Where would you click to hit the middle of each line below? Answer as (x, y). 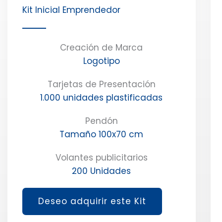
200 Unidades (102, 171)
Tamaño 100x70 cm (102, 134)
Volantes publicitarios (101, 157)
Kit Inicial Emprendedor (71, 10)
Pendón (101, 121)
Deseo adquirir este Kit (92, 201)
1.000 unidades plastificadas (102, 97)
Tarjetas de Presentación (101, 84)
